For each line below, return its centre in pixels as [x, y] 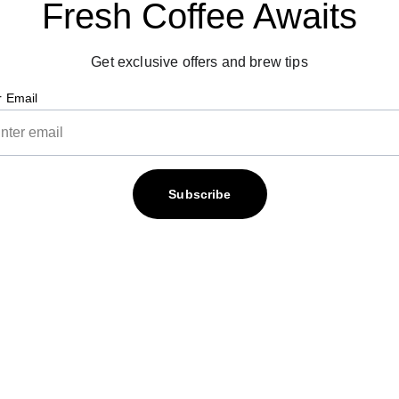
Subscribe [200, 194]
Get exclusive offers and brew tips [199, 62]
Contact [229, 371]
